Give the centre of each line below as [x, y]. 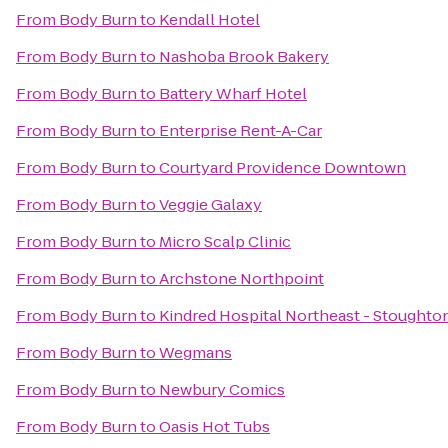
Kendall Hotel [209, 19]
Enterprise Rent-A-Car [240, 130]
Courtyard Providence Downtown [282, 167]
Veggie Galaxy [210, 204]
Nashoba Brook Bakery [244, 56]
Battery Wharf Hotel [233, 93]
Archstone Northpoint [241, 278]
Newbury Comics [222, 389]
